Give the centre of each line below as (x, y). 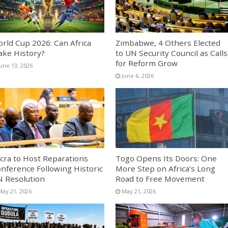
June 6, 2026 (137, 75)
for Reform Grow (146, 63)
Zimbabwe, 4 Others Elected (168, 42)
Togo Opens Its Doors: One (166, 158)
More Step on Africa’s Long (165, 168)
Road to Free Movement (160, 178)
